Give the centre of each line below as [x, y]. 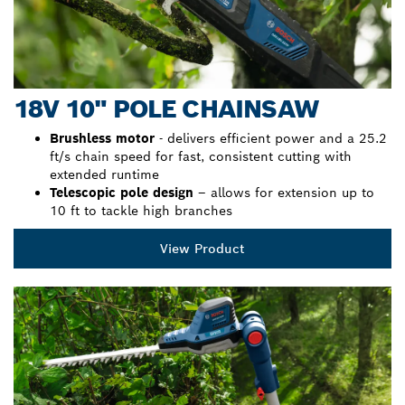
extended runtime [104, 174]
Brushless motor [104, 138]
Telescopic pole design [122, 192]
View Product [202, 248]
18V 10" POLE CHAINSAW [166, 108]
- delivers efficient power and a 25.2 [273, 138]
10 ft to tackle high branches [141, 210]
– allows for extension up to [284, 192]
